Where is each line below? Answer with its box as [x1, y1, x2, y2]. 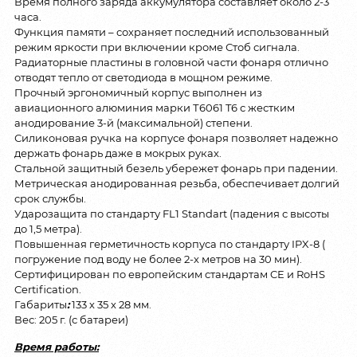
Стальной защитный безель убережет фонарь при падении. [14, 162, 338, 175]
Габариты [14, 298, 67, 312]
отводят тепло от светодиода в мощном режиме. [14, 71, 273, 84]
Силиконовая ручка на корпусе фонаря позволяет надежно [14, 131, 338, 145]
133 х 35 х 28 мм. [69, 298, 151, 312]
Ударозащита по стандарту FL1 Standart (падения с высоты [14, 207, 329, 221]
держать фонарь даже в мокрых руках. [14, 147, 222, 160]
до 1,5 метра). [14, 222, 82, 236]
